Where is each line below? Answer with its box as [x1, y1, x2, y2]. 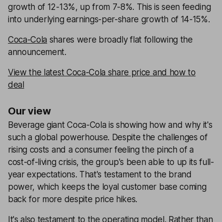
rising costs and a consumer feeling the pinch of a [8, 145, 194, 155]
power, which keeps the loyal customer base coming [8, 182, 207, 192]
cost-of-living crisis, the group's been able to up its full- [8, 157, 214, 167]
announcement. [8, 47, 66, 57]
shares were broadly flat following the [47, 35, 193, 45]
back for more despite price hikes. [8, 194, 138, 204]
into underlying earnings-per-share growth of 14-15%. [8, 14, 210, 24]
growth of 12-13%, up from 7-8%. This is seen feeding [8, 2, 211, 12]
